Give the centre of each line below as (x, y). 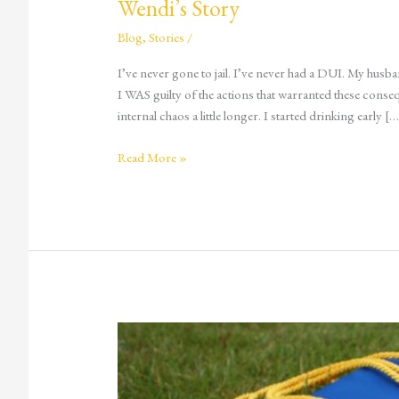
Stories (167, 37)
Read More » (153, 157)
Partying (139, 331)
